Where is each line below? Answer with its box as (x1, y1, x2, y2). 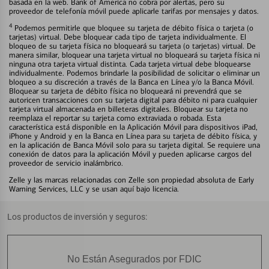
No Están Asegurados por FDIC (67, 253, 202, 264)
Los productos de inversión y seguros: (7, 211, 147, 222)
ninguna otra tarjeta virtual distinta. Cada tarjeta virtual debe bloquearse (9, 59, 251, 68)
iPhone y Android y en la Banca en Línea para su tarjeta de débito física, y (9, 131, 257, 141)
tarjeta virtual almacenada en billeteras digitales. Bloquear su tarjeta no (9, 104, 248, 113)
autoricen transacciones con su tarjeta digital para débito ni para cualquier (9, 95, 257, 104)
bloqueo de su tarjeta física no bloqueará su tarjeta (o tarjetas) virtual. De (9, 41, 256, 50)
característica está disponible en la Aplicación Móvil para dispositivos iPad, (9, 122, 258, 131)
